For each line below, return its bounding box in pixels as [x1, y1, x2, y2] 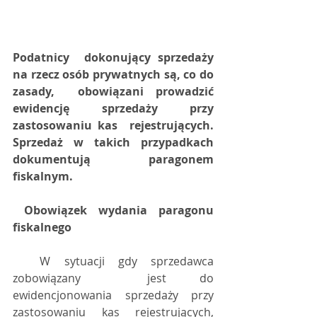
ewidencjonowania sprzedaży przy [13, 287, 214, 303]
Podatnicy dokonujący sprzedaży [13, 50, 214, 65]
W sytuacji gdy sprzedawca [13, 253, 40, 269]
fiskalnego [13, 219, 71, 235]
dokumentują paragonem [13, 151, 214, 167]
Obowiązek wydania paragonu [24, 202, 214, 218]
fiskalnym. [13, 168, 73, 184]
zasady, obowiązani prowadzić [13, 83, 214, 99]
